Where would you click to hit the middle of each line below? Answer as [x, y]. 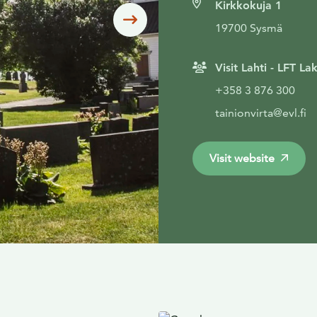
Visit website [242, 158]
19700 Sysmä [249, 28]
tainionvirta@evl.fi [261, 113]
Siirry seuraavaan [190, 19]
